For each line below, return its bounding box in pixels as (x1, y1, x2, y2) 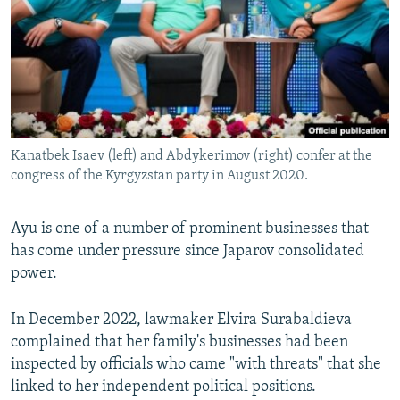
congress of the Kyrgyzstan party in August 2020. (11, 168, 308, 183)
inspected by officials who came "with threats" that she (11, 355, 381, 373)
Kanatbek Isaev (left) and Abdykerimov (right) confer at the (11, 148, 372, 163)
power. (11, 264, 57, 282)
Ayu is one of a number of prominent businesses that (11, 220, 369, 237)
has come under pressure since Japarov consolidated (11, 242, 364, 260)
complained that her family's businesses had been (11, 333, 348, 351)
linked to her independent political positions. (11, 378, 316, 396)
